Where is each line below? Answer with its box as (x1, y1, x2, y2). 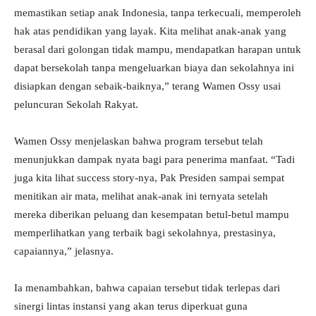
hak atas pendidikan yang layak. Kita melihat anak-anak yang (14, 25, 286, 37)
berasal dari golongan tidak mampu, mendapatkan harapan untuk (14, 44, 301, 56)
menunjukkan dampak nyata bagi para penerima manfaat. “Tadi (14, 154, 295, 166)
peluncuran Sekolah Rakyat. (14, 99, 138, 111)
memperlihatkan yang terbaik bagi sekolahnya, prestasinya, (14, 227, 276, 239)
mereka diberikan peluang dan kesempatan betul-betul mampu (14, 209, 289, 221)
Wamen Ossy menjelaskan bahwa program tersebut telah (14, 135, 263, 147)
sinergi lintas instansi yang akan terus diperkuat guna (14, 300, 248, 312)
